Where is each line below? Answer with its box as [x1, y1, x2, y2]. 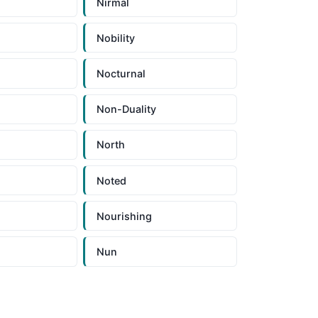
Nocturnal [97, 67, 146, 80]
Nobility [97, 31, 136, 44]
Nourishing [97, 209, 153, 222]
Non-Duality [97, 103, 157, 116]
